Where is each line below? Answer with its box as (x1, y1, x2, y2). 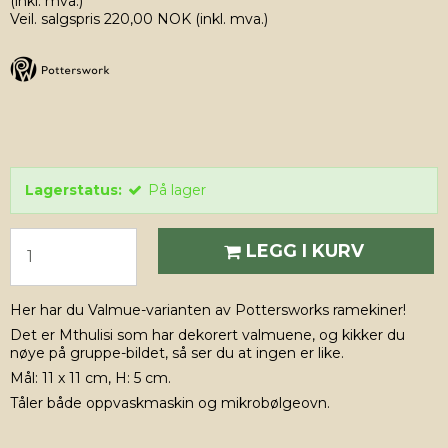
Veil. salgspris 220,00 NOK (10, 10, 191, 29)
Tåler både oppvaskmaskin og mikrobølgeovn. (10, 394, 330, 413)
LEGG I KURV (246, 239, 365, 261)
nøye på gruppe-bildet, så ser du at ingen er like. (10, 344, 344, 363)
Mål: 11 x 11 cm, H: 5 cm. (10, 369, 171, 388)
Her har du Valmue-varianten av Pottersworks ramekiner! (10, 301, 410, 320)
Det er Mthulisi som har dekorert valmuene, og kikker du (10, 326, 405, 345)
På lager (148, 181, 206, 200)
